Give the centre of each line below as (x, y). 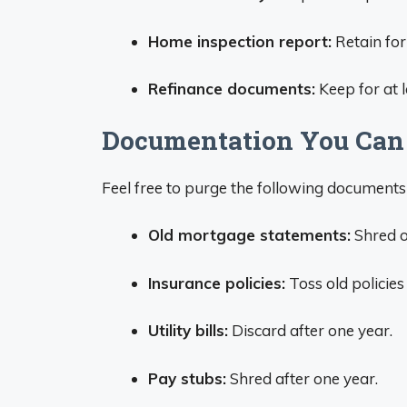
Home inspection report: (240, 41)
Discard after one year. (310, 330)
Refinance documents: (232, 89)
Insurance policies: (217, 283)
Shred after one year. (302, 378)
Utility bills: (188, 330)
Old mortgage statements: (249, 235)
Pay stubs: (187, 378)
